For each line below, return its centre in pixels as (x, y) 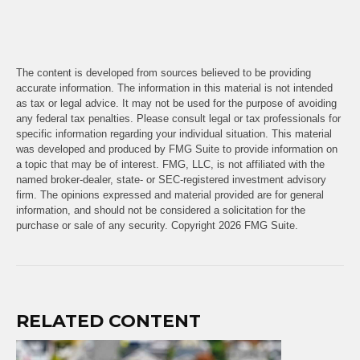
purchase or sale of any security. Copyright (117, 225)
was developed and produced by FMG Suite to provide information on (177, 149)
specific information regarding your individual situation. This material (174, 133)
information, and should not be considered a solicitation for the (161, 210)
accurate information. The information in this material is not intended (174, 88)
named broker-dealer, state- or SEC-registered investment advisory (171, 179)
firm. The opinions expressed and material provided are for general (170, 194)
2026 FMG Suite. (258, 225)
